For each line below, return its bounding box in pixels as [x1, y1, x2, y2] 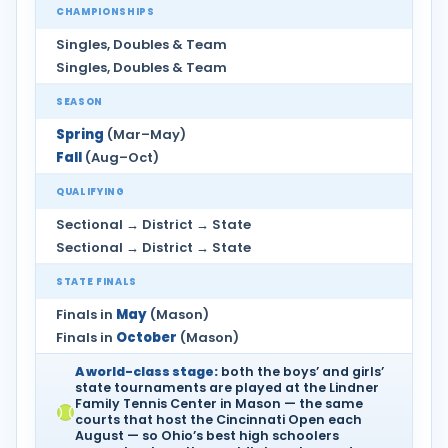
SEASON [56, 95, 103, 108]
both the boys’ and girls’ [218, 363, 384, 380]
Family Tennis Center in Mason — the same [75, 395, 363, 412]
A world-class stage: [75, 363, 218, 380]
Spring [56, 125, 104, 144]
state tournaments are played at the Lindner [75, 379, 379, 396]
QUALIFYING [56, 185, 125, 198]
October [116, 328, 177, 347]
